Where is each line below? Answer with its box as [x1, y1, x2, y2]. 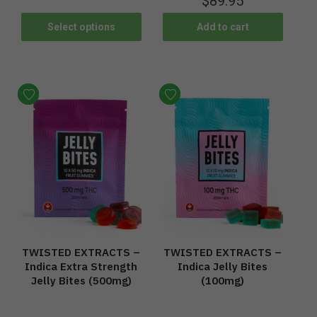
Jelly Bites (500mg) [30, 274, 132, 288]
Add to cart [196, 21, 249, 33]
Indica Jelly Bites [178, 260, 268, 274]
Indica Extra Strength [25, 260, 138, 274]
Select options [47, 21, 115, 33]
